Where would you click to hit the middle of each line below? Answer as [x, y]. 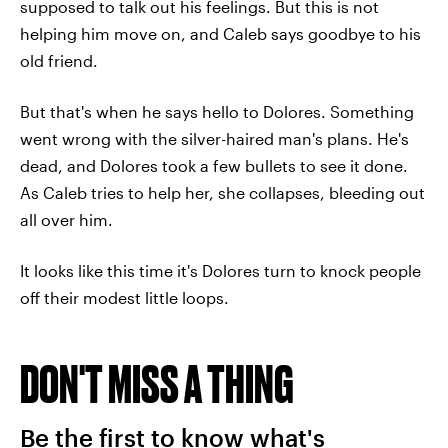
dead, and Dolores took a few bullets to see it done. [214, 165]
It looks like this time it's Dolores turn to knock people [220, 270]
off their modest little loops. [124, 297]
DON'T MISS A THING [157, 383]
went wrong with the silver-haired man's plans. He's [214, 138]
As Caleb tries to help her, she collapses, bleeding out [222, 192]
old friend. [59, 60]
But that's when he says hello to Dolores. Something [217, 111]
